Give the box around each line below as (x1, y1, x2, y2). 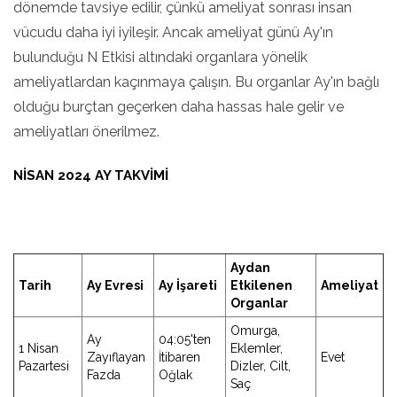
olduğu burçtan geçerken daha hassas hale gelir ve (13, 98, 344, 115)
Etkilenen (230, 278, 292, 292)
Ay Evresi (87, 278, 144, 292)
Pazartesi (19, 359, 69, 373)
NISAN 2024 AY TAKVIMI (13, 167, 168, 183)
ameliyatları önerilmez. (13, 123, 160, 140)
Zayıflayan (87, 350, 145, 364)
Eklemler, (230, 341, 283, 355)
